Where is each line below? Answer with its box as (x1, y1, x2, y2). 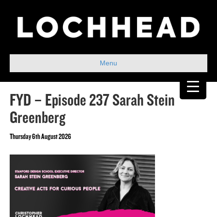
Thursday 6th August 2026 (10, 133, 71, 141)
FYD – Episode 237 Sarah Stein (10, 91, 175, 110)
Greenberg (10, 108, 65, 127)
